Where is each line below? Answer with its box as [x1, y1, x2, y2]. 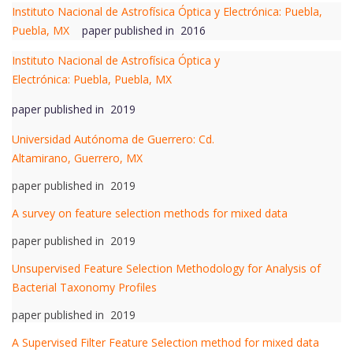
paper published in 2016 [79, 23, 206, 39]
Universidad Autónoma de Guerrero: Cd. [12, 132, 214, 147]
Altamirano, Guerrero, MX [12, 150, 143, 166]
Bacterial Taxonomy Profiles [12, 280, 157, 295]
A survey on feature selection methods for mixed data [12, 206, 288, 221]
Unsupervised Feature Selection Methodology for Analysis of [12, 261, 321, 277]
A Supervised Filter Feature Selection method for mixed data [12, 335, 319, 351]
